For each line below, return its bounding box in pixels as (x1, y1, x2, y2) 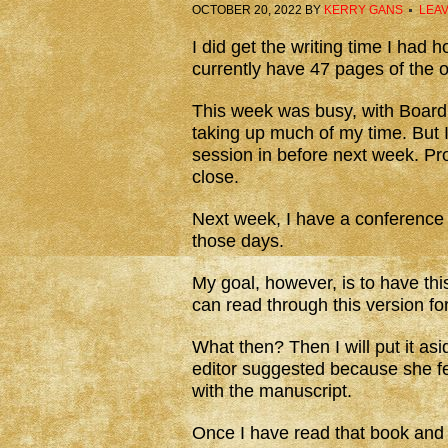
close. (192, 167, 239, 187)
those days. (192, 231, 284, 251)
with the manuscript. (192, 381, 352, 401)
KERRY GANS (324, 3, 403, 17)
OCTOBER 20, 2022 (192, 3, 302, 17)
